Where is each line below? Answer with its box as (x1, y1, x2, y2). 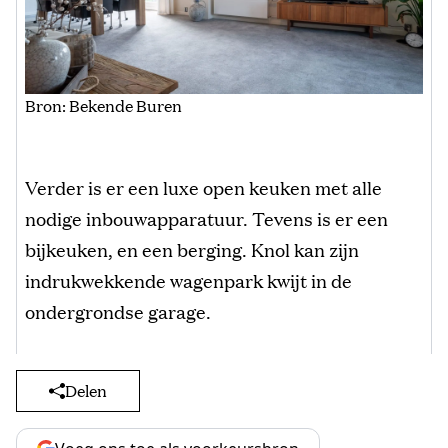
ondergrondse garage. (25, 298, 211, 325)
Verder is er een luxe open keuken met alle (25, 174, 382, 201)
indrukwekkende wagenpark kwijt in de (25, 267, 352, 294)
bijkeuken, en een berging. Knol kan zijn (25, 236, 359, 263)
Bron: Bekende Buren (25, 94, 182, 118)
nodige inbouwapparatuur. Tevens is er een (25, 205, 388, 232)
